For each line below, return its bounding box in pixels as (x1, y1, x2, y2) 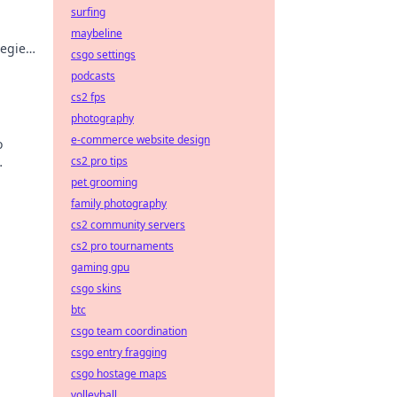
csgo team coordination (71, 323, 187, 339)
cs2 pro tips (71, 153, 128, 168)
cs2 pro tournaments (71, 238, 174, 253)
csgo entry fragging (71, 345, 167, 360)
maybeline (71, 26, 122, 41)
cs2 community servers (71, 217, 185, 232)
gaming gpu (71, 260, 129, 275)
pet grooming (71, 175, 137, 190)
